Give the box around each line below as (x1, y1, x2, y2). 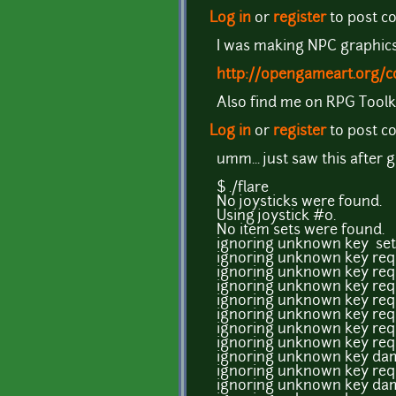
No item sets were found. (217, 223, 385, 238)
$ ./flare (217, 180, 269, 195)
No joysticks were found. (217, 194, 382, 209)
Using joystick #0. (217, 209, 336, 224)
